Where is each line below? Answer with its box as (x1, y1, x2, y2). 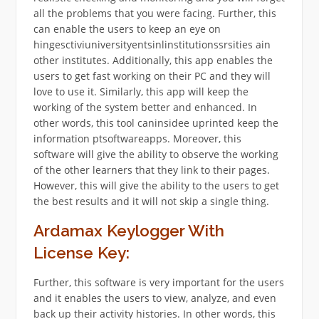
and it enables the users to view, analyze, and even (33, 291, 276, 305)
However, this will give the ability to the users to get (33, 178, 279, 192)
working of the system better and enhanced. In (33, 100, 257, 114)
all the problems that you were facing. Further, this (33, 6, 276, 20)
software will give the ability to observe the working (33, 147, 278, 161)
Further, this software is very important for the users (33, 275, 284, 289)
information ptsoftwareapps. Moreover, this (33, 131, 241, 145)
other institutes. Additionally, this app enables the (33, 53, 273, 67)
